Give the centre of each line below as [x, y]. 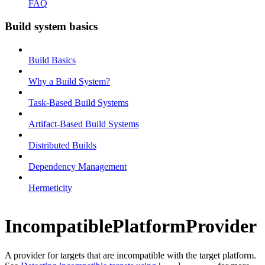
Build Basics [52, 60]
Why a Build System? [69, 81]
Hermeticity [50, 188]
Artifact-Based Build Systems [84, 124]
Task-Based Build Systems [78, 102]
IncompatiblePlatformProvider [131, 226]
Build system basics [51, 26]
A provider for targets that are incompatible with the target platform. [130, 255]
